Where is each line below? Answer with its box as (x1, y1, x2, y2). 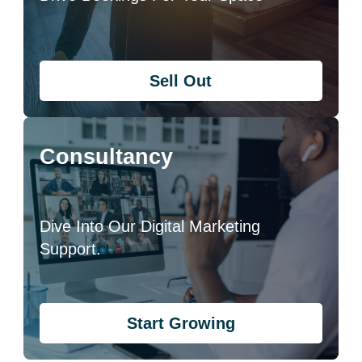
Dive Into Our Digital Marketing (40, 217, 261, 235)
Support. (40, 240, 102, 258)
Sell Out (149, 72, 213, 90)
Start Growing (126, 314, 235, 332)
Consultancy (40, 145, 174, 169)
